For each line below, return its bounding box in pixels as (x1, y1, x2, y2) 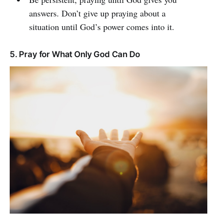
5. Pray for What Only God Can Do (10, 49, 140, 59)
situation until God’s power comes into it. (29, 20, 174, 32)
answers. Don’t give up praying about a (29, 7, 166, 19)
